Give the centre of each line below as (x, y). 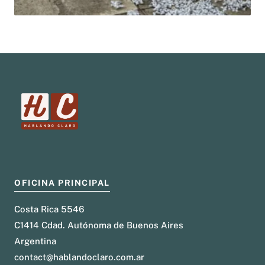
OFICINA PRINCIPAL (62, 183)
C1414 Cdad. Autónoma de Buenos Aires (99, 225)
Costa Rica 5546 (49, 209)
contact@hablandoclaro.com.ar (79, 257)
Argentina (35, 241)
